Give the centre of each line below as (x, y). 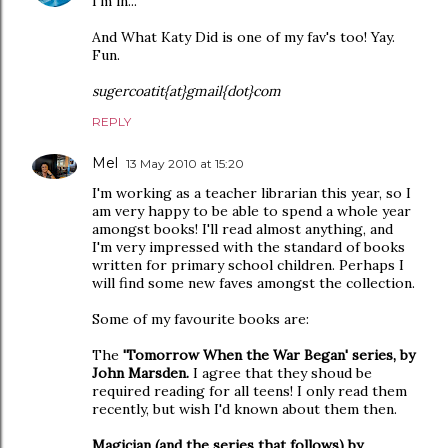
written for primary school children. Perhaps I (248, 265)
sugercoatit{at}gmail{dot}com (186, 91)
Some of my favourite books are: (200, 319)
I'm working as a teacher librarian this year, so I (251, 193)
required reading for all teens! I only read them (249, 391)
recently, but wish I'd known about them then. (244, 409)
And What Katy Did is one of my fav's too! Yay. (243, 37)
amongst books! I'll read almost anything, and (242, 229)
